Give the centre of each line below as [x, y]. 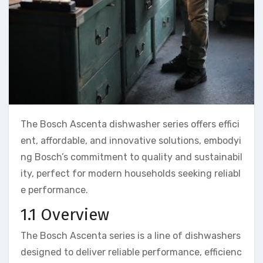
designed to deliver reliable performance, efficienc [131, 252]
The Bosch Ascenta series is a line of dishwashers [131, 235]
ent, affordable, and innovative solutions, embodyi [131, 141]
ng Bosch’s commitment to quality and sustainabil [131, 157]
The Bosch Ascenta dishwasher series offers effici [130, 124]
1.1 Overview [65, 215]
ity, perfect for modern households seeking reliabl [131, 174]
